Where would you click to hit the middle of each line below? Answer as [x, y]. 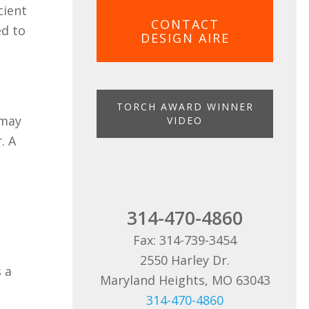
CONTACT [185, 24]
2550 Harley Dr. [185, 260]
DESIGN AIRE [185, 38]
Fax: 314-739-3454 [185, 240]
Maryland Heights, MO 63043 [185, 280]
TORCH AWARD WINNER [185, 106]
